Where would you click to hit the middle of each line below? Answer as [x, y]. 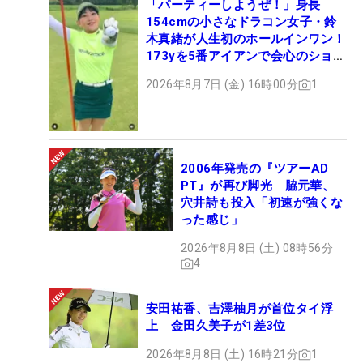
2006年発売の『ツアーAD [255, 169]
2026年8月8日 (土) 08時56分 [257, 248]
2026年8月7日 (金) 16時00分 [222, 85]
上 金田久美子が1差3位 [216, 326]
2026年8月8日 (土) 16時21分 [222, 354]
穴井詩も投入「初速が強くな [262, 203]
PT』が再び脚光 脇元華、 [258, 186]
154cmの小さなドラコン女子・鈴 [241, 22]
